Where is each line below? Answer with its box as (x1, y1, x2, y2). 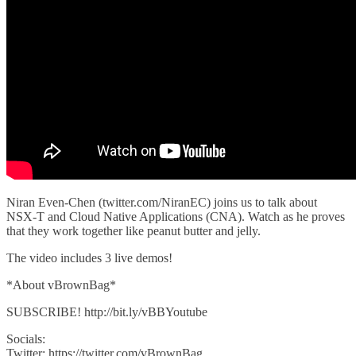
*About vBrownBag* (6, 277, 116, 292)
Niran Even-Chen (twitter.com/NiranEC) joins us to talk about (6, 195, 317, 209)
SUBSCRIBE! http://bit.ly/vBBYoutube (6, 304, 207, 319)
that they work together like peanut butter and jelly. (6, 223, 261, 238)
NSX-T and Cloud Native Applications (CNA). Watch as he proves (6, 209, 345, 223)
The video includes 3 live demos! (6, 250, 172, 265)
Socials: (6, 331, 45, 346)
